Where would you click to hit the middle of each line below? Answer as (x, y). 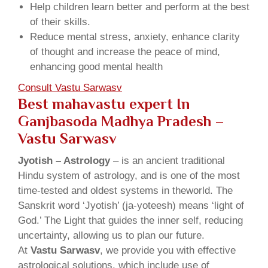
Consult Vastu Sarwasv (70, 88)
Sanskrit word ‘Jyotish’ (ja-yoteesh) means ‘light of (131, 206)
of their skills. (60, 22)
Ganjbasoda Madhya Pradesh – (121, 121)
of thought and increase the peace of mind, (125, 52)
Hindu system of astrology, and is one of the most (129, 176)
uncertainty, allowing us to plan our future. (111, 236)
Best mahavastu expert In (104, 104)
